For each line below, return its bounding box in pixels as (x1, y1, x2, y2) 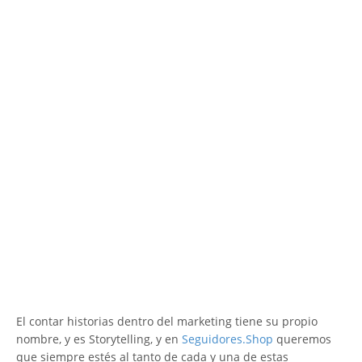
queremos (273, 330, 331, 347)
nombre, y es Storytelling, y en (16, 330, 179, 347)
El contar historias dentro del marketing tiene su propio (16, 313, 318, 329)
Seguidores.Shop (179, 330, 273, 347)
